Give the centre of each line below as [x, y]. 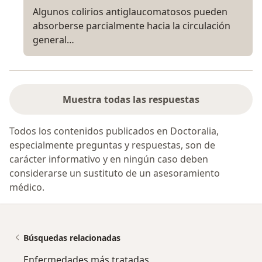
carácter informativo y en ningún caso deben [109, 159]
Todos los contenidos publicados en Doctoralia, [114, 131]
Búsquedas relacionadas [72, 238]
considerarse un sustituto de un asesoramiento [115, 173]
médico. [27, 187]
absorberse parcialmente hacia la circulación [132, 26]
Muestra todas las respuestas [131, 100]
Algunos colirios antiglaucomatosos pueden [130, 12]
